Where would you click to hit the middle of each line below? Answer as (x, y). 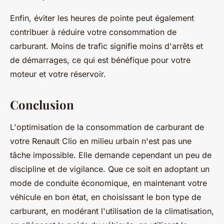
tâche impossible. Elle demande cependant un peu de (111, 155)
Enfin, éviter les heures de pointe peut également (102, 18)
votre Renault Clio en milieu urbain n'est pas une (101, 141)
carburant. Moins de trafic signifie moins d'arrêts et (106, 46)
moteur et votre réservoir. (58, 74)
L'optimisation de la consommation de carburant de (107, 127)
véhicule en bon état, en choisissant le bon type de (105, 197)
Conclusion (42, 104)
